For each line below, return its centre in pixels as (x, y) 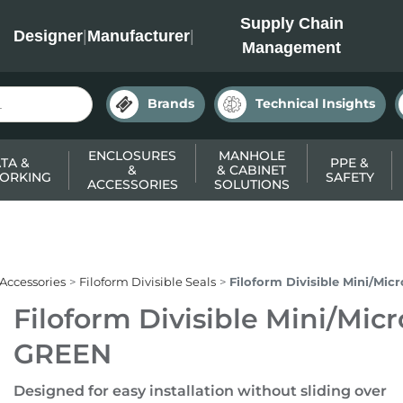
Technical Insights (315, 103)
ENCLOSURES (132, 156)
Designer (48, 36)
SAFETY (349, 177)
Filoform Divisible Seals (148, 282)
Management (292, 48)
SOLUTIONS (251, 184)
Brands (171, 103)
